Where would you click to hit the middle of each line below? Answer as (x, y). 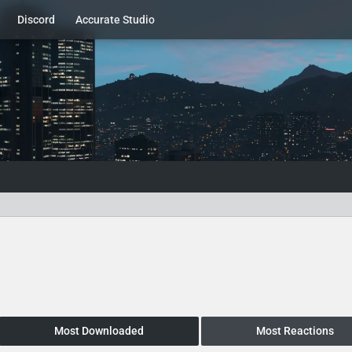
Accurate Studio (115, 20)
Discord (36, 20)
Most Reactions (295, 331)
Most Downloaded (99, 331)
